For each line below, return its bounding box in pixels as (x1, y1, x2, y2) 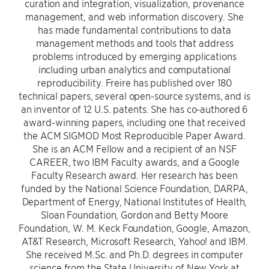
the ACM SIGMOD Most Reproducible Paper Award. (23, 129, 246, 141)
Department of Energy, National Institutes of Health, (22, 195, 247, 207)
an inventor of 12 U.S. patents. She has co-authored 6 (20, 103, 249, 115)
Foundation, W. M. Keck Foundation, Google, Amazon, (19, 222, 250, 234)
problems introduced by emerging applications (32, 50, 237, 62)
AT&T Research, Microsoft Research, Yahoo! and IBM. (21, 235, 248, 247)
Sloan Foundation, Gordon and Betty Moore (41, 208, 228, 220)
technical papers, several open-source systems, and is (19, 89, 250, 101)
